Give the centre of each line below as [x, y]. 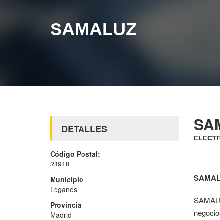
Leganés [64, 189]
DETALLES [84, 129]
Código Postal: [75, 154]
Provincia [66, 205]
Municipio [67, 179]
